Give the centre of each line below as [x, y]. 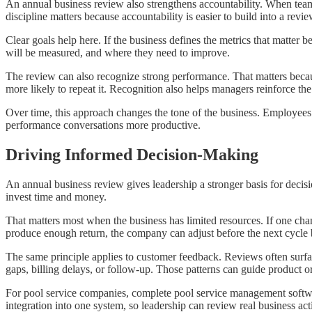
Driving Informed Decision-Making [132, 155]
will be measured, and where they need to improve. [118, 53]
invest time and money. [56, 197]
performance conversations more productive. [103, 125]
